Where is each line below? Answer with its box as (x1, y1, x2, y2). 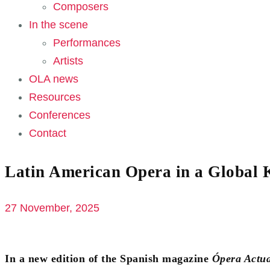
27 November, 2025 (5, 201, 99, 214)
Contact (29, 127, 66, 139)
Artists (53, 55, 83, 67)
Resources (29, 91, 81, 103)
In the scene (29, 19, 88, 31)
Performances (53, 37, 121, 49)
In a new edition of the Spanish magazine (5, 252, 212, 265)
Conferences (29, 109, 90, 121)
